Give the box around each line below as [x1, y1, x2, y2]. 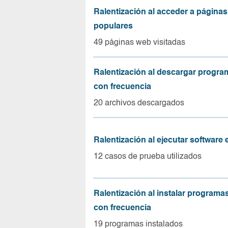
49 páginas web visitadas [94, 38, 185, 47]
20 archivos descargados [94, 99, 184, 107]
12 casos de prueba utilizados [94, 152, 202, 161]
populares [94, 22, 133, 31]
